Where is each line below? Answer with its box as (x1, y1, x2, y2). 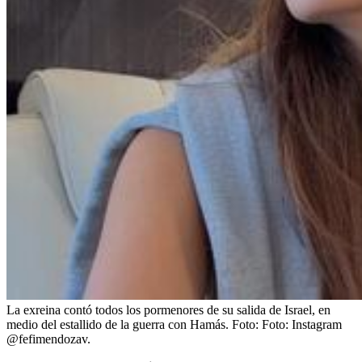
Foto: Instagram (262, 317, 342, 331)
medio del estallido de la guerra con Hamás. (6, 317, 229, 331)
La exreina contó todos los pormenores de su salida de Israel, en (6, 302, 330, 317)
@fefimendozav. (6, 331, 90, 346)
